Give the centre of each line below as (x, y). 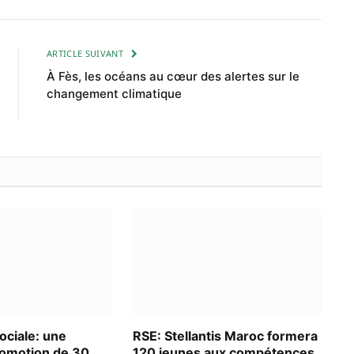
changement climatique (114, 93)
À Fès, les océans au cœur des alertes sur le (173, 76)
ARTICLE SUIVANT (87, 53)
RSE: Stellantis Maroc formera (226, 336)
